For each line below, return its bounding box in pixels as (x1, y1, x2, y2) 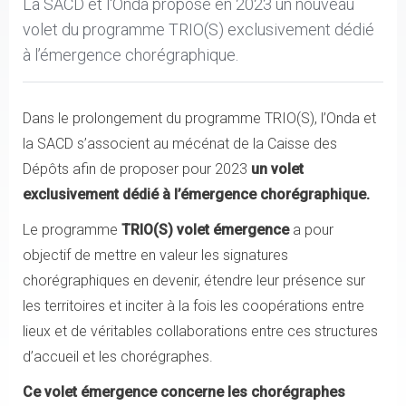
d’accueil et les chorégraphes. (23, 348, 220, 365)
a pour (289, 221, 333, 238)
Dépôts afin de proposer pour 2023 (23, 160, 251, 178)
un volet (251, 160, 304, 178)
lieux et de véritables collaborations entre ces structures (23, 323, 378, 340)
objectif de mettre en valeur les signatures (23, 246, 288, 264)
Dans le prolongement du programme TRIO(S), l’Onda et (23, 110, 376, 127)
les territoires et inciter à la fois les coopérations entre (23, 297, 364, 314)
